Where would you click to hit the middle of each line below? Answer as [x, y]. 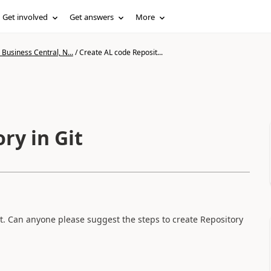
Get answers [92, 17]
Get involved [25, 17]
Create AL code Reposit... [121, 52]
